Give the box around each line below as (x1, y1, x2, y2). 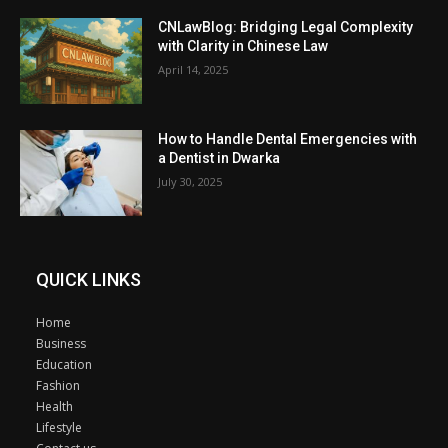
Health (36, 397, 73, 415)
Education (36, 355, 92, 373)
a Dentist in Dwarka (158, 149, 281, 166)
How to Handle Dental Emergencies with (158, 130, 418, 147)
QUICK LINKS (36, 268, 141, 290)
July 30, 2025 (158, 173, 223, 189)
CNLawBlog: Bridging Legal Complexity (158, 19, 414, 36)
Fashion (36, 376, 80, 394)
